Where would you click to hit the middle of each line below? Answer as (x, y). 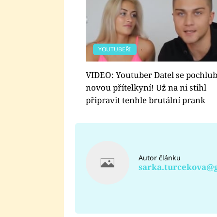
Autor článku (159, 157)
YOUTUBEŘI (115, 49)
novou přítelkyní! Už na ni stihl (146, 87)
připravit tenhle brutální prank (146, 100)
